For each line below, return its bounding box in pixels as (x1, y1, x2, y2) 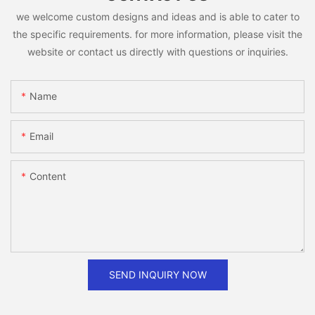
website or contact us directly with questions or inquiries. (27, 46, 288, 58)
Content (30, 169, 66, 182)
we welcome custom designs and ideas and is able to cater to (15, 11, 300, 23)
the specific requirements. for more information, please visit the (13, 28, 302, 41)
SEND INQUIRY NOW (108, 268, 207, 281)
